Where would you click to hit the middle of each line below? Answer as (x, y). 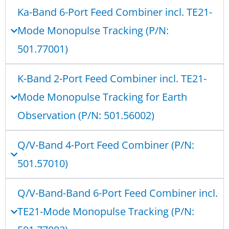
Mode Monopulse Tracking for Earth (102, 97)
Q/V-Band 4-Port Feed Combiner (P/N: (106, 145)
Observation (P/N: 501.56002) (86, 116)
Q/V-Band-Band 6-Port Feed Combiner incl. (118, 193)
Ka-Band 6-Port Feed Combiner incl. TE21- (115, 12)
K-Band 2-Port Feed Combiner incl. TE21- (112, 79)
